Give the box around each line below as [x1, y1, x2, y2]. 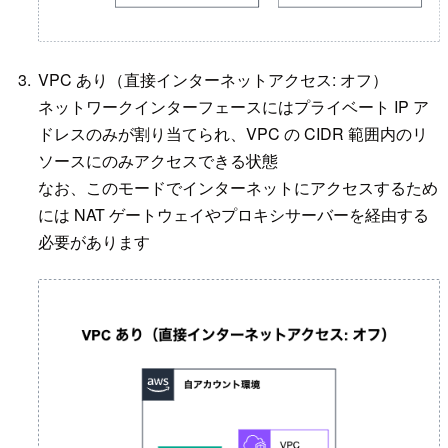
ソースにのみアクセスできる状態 [38, 149, 279, 173]
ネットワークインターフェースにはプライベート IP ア [38, 95, 430, 119]
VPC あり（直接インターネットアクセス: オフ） [38, 68, 389, 92]
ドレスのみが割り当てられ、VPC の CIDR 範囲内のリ [38, 122, 429, 146]
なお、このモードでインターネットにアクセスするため [38, 176, 439, 200]
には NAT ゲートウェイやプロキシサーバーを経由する [38, 203, 430, 227]
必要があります [38, 230, 151, 254]
